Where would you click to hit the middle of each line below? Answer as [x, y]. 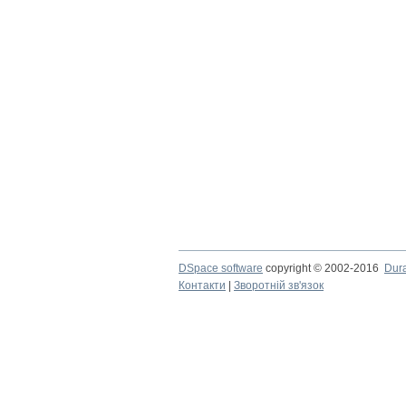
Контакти [202, 285]
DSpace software [221, 268]
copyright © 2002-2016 [324, 268]
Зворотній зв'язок [279, 285]
